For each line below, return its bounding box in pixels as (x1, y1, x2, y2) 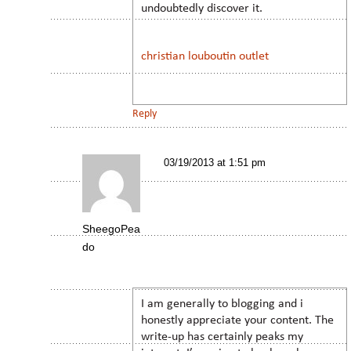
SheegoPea (82, 222, 140, 235)
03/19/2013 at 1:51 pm (164, 156, 266, 168)
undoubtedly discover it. (141, 2, 262, 15)
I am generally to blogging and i (141, 297, 303, 310)
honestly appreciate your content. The (141, 313, 334, 327)
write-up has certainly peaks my (141, 330, 303, 343)
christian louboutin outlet (141, 49, 269, 63)
